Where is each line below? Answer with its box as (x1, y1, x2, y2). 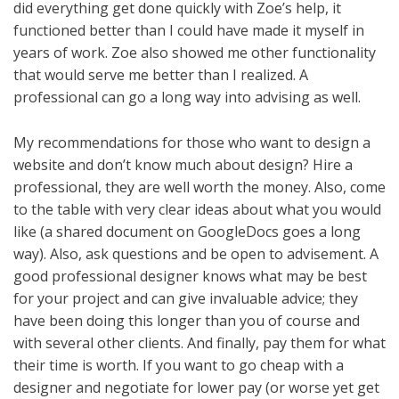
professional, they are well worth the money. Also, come (13, 177, 386, 198)
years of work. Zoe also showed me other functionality (13, 43, 376, 63)
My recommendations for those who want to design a (13, 133, 370, 153)
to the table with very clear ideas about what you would (13, 199, 381, 220)
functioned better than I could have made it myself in (13, 20, 364, 41)
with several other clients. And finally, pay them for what (13, 333, 386, 354)
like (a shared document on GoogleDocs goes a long (13, 222, 361, 242)
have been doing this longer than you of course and (13, 311, 360, 331)
